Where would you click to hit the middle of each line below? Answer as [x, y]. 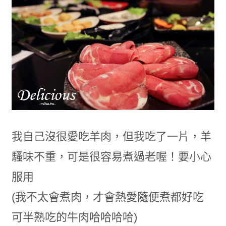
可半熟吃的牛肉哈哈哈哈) [74, 217]
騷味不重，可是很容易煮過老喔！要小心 [111, 157]
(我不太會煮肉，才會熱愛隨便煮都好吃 [107, 197]
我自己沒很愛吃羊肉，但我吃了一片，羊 [111, 137]
